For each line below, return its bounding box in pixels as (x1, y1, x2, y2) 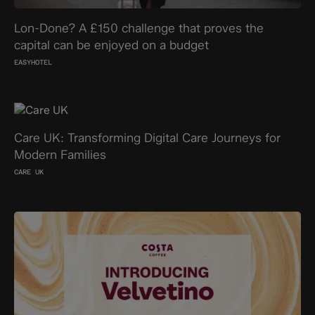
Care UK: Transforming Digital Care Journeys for (13, 129, 281, 145)
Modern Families (13, 146, 106, 162)
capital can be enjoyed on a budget (13, 37, 209, 52)
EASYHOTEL (13, 58, 52, 66)
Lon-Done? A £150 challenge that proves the (13, 20, 264, 35)
